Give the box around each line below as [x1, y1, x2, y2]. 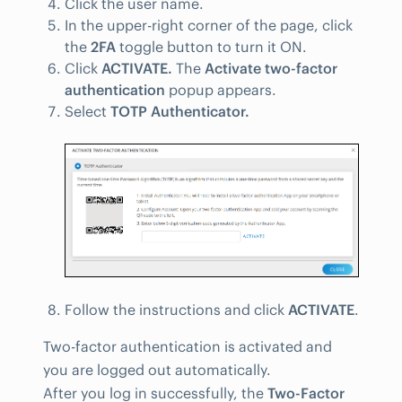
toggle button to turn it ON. [116, 37, 307, 56]
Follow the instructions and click [65, 300, 288, 319]
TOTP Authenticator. [110, 101, 249, 120]
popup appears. [165, 80, 276, 99]
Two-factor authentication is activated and [43, 336, 332, 355]
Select [65, 101, 110, 120]
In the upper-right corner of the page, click [65, 15, 353, 34]
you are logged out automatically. [43, 360, 271, 379]
